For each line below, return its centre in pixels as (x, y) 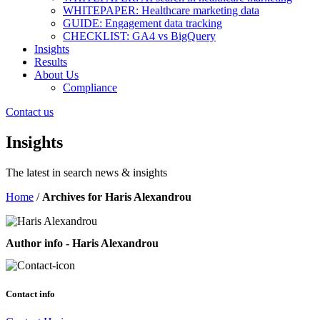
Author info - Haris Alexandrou (82, 244)
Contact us (30, 112)
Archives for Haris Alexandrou (117, 196)
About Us (56, 75)
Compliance (90, 87)
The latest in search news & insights (86, 172)
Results (51, 62)
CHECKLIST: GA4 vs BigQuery (139, 36)
